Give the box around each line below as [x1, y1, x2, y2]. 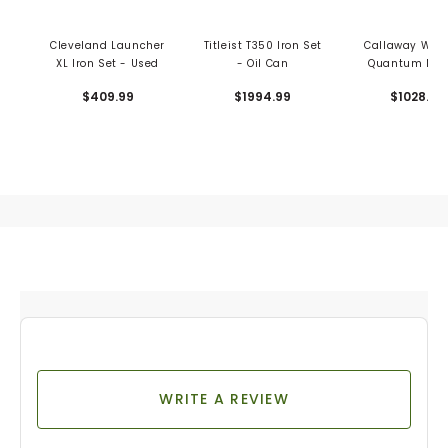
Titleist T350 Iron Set [203, 38, 322, 54]
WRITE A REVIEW [159, 389, 289, 410]
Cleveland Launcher [50, 38, 165, 54]
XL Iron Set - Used [56, 56, 159, 72]
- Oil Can [237, 56, 289, 72]
